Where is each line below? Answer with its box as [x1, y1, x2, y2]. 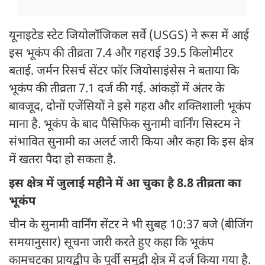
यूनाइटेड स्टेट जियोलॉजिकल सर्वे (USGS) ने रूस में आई [9, 28, 249, 44]
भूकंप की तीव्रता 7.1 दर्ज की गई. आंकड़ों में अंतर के [9, 82, 224, 98]
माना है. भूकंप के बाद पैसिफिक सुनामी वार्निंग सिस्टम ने [9, 117, 240, 133]
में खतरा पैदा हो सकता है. [9, 153, 116, 169]
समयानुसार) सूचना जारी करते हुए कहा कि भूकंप [9, 235, 214, 251]
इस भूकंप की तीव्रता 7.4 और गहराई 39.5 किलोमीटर [9, 46, 233, 62]
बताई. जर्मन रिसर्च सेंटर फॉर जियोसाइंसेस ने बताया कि [9, 64, 239, 80]
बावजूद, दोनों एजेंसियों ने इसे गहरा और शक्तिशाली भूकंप [9, 99, 251, 115]
